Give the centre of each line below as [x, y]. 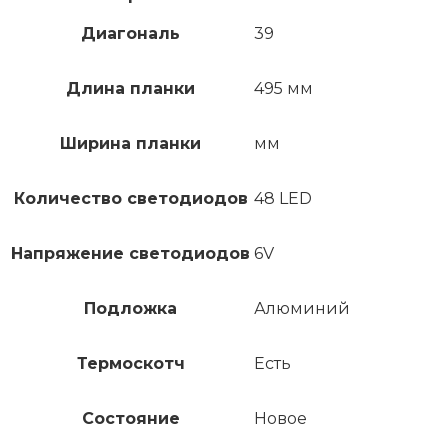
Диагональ [130, 34]
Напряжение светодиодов [130, 254]
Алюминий [302, 309]
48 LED [283, 199]
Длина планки [130, 89]
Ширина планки [130, 144]
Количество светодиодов [130, 199]
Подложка [130, 309]
